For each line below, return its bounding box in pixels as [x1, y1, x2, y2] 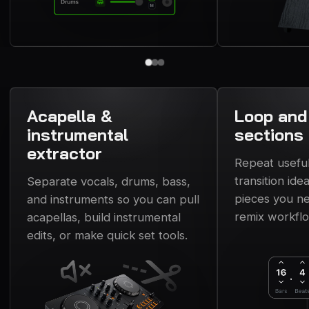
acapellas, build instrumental [27, 210, 181, 224]
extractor [27, 142, 102, 163]
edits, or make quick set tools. [27, 228, 188, 242]
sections [234, 123, 303, 145]
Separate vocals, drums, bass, [27, 174, 190, 188]
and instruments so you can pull [27, 192, 199, 206]
